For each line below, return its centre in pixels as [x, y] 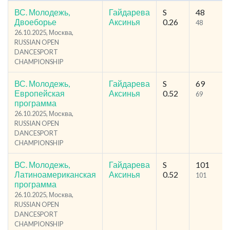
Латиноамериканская [55, 175]
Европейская [40, 93]
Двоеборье [35, 22]
